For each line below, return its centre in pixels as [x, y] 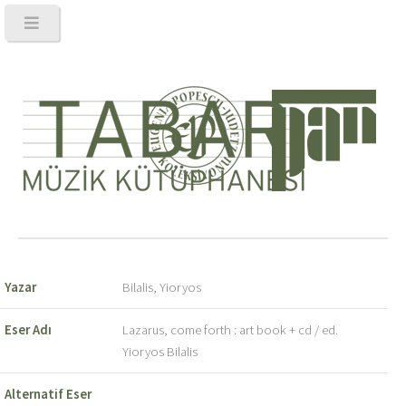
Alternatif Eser [48, 394]
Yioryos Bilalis [159, 351]
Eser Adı [28, 329]
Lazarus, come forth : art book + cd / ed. [230, 329]
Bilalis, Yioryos [161, 287]
